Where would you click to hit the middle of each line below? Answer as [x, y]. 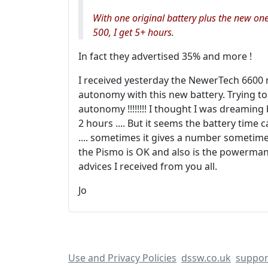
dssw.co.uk [206, 258]
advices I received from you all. [148, 166]
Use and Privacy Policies [122, 258]
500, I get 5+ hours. [133, 32]
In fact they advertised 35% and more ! [165, 56]
